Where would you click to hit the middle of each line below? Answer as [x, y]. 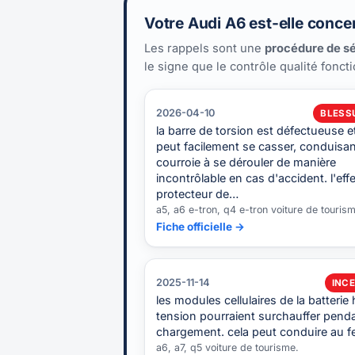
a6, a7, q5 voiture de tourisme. [227, 347]
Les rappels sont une [204, 48]
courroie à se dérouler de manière [246, 162]
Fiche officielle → [200, 226]
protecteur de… [197, 193]
